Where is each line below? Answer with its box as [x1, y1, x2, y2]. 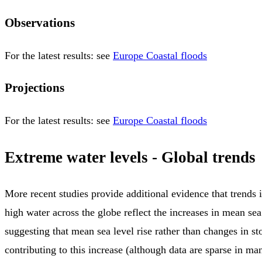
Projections [5, 81, 64, 95]
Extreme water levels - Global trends [5, 148, 256, 166]
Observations [5, 16, 75, 30]
